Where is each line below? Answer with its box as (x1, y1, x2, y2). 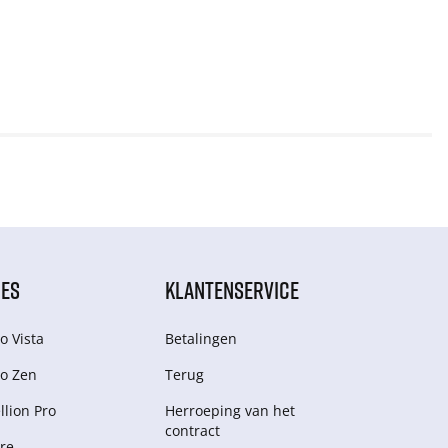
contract (165, 421, 221, 441)
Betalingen (165, 329, 238, 349)
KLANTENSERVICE (165, 275, 300, 305)
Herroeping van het (165, 401, 296, 421)
